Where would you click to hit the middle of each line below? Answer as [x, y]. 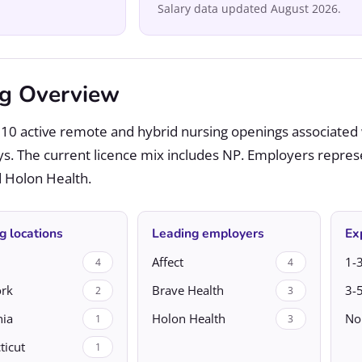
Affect [168, 262]
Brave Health [188, 290]
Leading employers [208, 233]
